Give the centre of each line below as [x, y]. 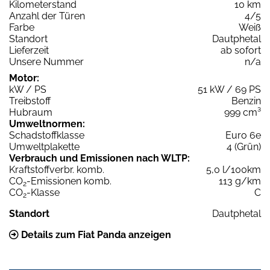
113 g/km [240, 181]
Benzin [246, 101]
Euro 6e [243, 136]
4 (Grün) [244, 147]
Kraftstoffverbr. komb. [57, 170]
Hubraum [31, 113]
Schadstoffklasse [47, 136]
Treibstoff [30, 101]
